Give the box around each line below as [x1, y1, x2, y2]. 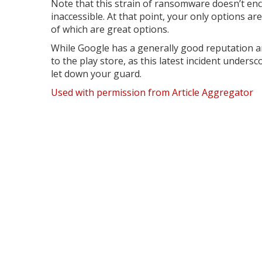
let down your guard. [51, 67, 142, 80]
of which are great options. [51, 22, 169, 36]
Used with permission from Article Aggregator [51, 85, 253, 99]
